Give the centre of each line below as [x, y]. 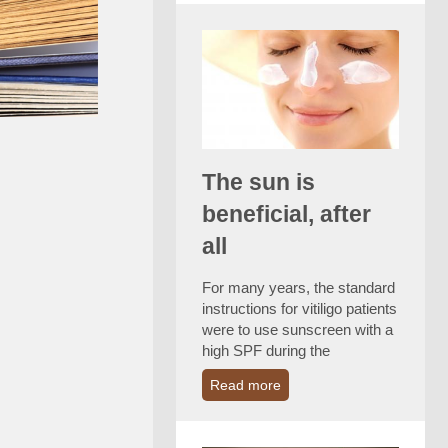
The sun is [258, 181]
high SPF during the [265, 350]
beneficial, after [286, 213]
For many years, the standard [298, 287]
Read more [245, 384]
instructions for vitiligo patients [299, 308]
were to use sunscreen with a [297, 329]
